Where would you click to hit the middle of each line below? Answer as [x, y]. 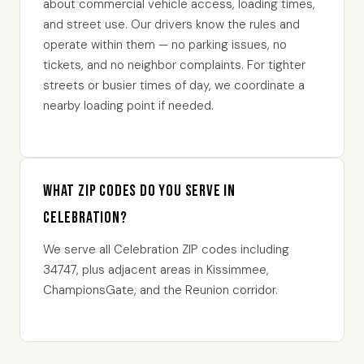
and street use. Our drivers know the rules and [171, 24]
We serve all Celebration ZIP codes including [166, 249]
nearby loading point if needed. [128, 105]
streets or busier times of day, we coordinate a [174, 85]
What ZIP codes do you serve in [140, 191]
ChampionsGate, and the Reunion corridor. [160, 290]
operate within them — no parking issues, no [165, 44]
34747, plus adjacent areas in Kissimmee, [156, 269]
